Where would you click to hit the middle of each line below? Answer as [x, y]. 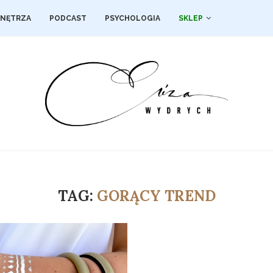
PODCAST [68, 18]
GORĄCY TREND [156, 196]
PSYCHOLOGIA [133, 18]
